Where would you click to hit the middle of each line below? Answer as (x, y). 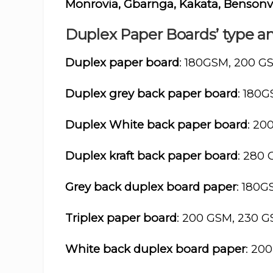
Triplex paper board (121, 218)
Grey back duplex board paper (151, 186)
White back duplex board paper (155, 249)
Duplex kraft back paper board (151, 155)
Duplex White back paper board (156, 124)
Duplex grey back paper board (151, 93)
